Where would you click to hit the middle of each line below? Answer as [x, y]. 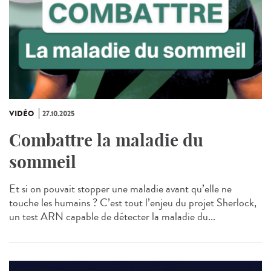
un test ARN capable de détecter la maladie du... [112, 216]
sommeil [43, 162]
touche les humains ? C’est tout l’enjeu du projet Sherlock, [133, 202]
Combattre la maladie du [106, 140]
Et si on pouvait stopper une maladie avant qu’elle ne [120, 188]
